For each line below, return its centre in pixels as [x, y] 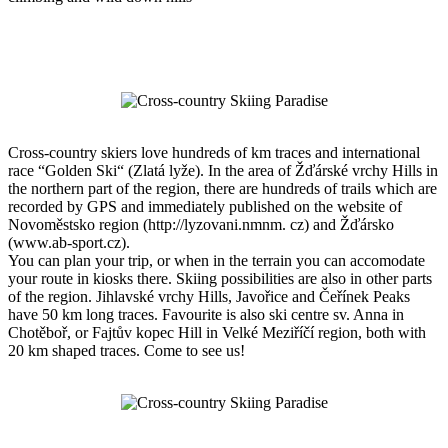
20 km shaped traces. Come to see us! [126, 350]
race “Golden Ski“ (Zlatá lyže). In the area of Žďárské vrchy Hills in [223, 170]
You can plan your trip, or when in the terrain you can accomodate [216, 260]
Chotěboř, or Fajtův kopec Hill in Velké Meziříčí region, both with [217, 332]
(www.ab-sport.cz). [69, 242]
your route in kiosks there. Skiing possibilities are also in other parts [220, 278]
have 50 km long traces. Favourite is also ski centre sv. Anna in [206, 314]
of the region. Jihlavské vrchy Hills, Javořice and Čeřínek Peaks [209, 296]
